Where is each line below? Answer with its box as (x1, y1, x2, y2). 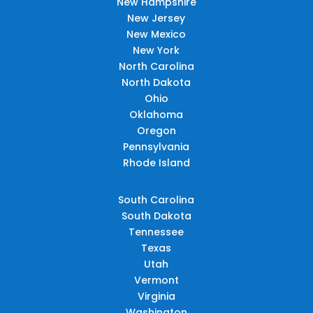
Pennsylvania (123, 139, 190, 154)
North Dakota (122, 75, 191, 89)
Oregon (136, 123, 176, 138)
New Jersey (127, 10, 186, 25)
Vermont (133, 272, 179, 287)
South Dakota (121, 208, 191, 223)
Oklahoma (129, 107, 184, 122)
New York (133, 43, 180, 57)
